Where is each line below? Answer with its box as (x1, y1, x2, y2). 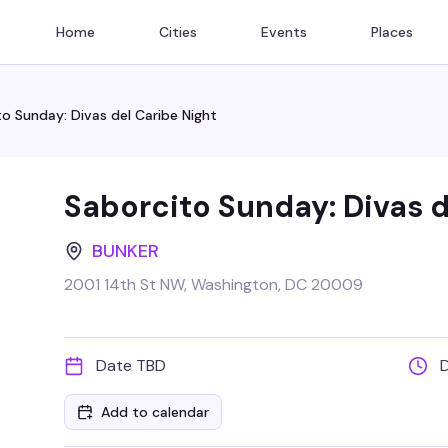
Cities (159, 23, 197, 41)
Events (261, 23, 307, 41)
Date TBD (96, 355, 166, 376)
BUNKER (92, 239, 159, 263)
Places (371, 23, 413, 41)
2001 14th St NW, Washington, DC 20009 (64, 274, 363, 295)
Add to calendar (101, 403, 209, 421)
